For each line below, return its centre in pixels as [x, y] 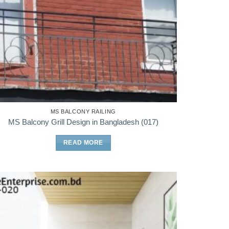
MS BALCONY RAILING [83, 112]
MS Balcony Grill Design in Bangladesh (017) [83, 122]
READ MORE [83, 143]
